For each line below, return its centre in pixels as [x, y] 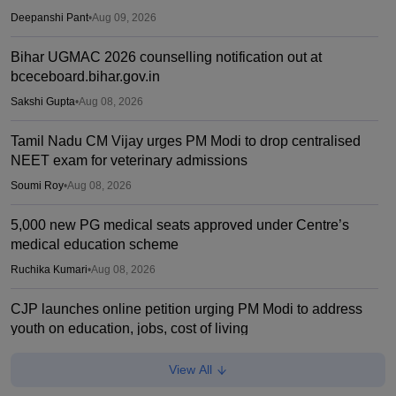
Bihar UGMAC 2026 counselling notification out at [166, 57]
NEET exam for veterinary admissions [129, 160]
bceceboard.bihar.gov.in [85, 76]
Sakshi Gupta [43, 101]
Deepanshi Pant [49, 17]
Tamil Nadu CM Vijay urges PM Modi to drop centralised [186, 141]
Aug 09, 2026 [124, 17]
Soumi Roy [37, 185]
